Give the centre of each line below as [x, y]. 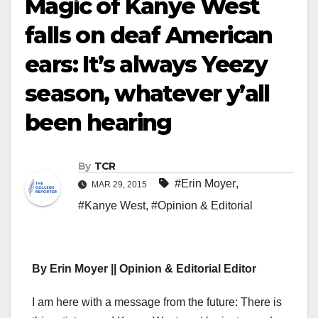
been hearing [98, 122]
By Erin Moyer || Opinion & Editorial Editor [144, 269]
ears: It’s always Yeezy [146, 64]
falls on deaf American [149, 35]
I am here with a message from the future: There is [157, 302]
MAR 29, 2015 [119, 185]
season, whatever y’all [147, 93]
